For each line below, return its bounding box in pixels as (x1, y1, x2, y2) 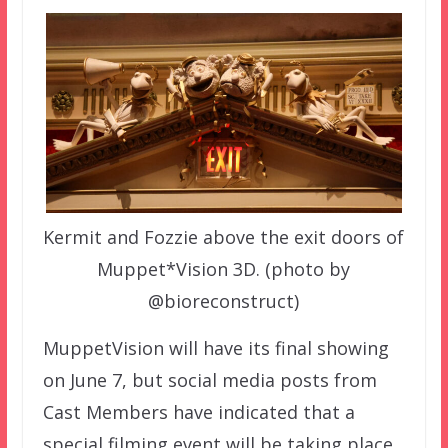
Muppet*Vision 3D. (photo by (97, 256, 351, 281)
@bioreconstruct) (148, 288, 300, 313)
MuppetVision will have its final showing (42, 335, 389, 360)
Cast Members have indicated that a (42, 399, 355, 424)
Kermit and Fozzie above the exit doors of (43, 224, 405, 249)
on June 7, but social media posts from (42, 367, 377, 392)
